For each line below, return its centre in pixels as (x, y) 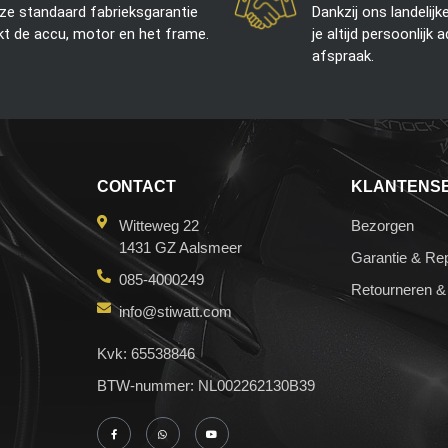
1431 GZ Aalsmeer (181, 248)
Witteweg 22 (159, 226)
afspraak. (343, 56)
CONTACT (136, 187)
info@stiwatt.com (176, 312)
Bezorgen (383, 226)
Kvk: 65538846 (145, 354)
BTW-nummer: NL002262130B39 (205, 386)
